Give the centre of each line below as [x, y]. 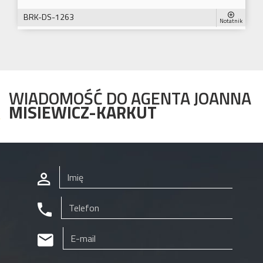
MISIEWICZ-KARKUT [83, 112]
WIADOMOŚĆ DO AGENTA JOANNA [130, 98]
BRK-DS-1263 [49, 17]
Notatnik [231, 21]
